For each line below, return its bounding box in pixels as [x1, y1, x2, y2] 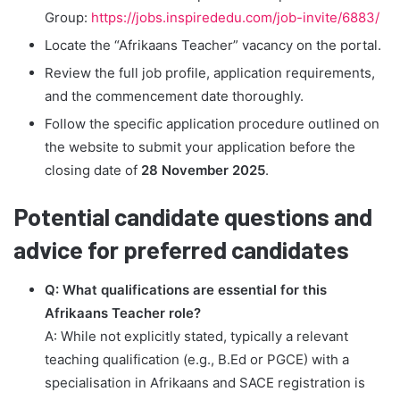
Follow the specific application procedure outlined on [45, 115, 379, 133]
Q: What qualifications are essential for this [45, 280, 327, 298]
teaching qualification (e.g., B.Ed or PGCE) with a [45, 350, 349, 368]
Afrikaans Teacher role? [45, 304, 201, 321]
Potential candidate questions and [13, 202, 372, 231]
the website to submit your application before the [45, 138, 355, 156]
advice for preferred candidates [13, 235, 349, 264]
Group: [45, 9, 91, 27]
